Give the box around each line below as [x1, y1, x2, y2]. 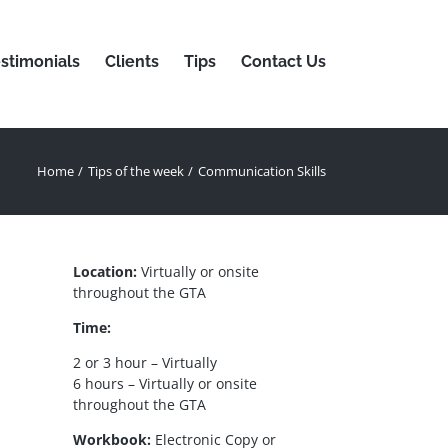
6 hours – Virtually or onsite [73, 374, 257, 393]
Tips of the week [87, 162, 184, 180]
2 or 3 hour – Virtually [73, 353, 217, 372]
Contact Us [241, 51, 326, 71]
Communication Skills [198, 162, 326, 180]
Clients [105, 51, 159, 71]
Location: [73, 262, 137, 281]
